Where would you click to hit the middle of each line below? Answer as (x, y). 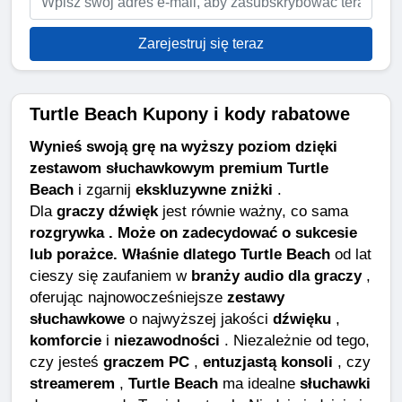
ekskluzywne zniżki (204, 189)
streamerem (72, 383)
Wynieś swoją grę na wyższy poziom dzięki (184, 146)
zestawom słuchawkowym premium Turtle (179, 167)
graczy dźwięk (107, 210)
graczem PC (146, 361)
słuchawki (335, 383)
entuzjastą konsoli (268, 361)
